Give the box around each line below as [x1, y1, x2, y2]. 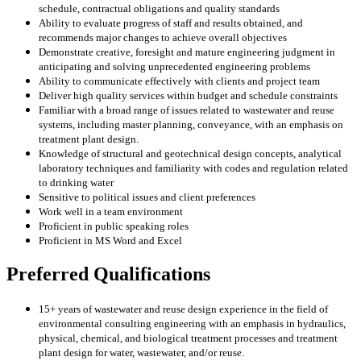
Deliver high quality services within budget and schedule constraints [39, 89, 338, 102]
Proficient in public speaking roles [39, 220, 189, 233]
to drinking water [39, 176, 114, 189]
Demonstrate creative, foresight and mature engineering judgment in [39, 46, 335, 59]
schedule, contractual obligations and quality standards [39, 2, 280, 15]
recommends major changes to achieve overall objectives [39, 31, 287, 44]
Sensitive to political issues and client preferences [39, 191, 255, 204]
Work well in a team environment [39, 205, 183, 218]
